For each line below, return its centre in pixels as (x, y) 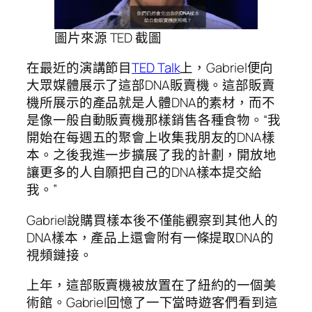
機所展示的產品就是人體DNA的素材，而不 (151, 103)
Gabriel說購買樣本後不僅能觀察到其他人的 (152, 220)
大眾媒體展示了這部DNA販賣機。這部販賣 (151, 85)
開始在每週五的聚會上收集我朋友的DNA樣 (151, 138)
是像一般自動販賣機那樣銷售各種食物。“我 (154, 120)
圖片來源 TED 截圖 (108, 37)
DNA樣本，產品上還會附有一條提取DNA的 (150, 237)
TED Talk (156, 68)
